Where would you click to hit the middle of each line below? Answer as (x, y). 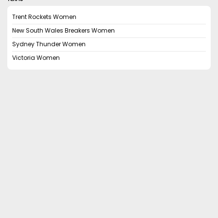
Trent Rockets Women (44, 17)
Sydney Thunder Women (49, 44)
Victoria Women (36, 58)
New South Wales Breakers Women (64, 30)
